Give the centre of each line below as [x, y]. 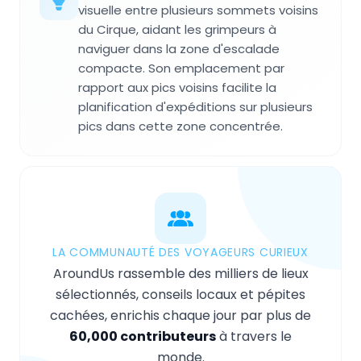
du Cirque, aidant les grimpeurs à [177, 30]
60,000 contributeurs [143, 337]
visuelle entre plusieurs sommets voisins [198, 10]
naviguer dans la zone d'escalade [179, 49]
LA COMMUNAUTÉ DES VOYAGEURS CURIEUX [180, 253]
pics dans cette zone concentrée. [180, 127]
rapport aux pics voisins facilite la [177, 88]
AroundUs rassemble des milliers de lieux [180, 274]
